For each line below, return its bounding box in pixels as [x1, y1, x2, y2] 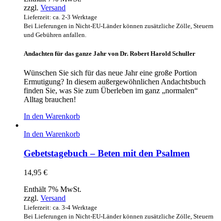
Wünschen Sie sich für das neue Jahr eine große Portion [24, 69, 197, 77]
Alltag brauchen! [24, 95, 76, 104]
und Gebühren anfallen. [24, 31, 86, 38]
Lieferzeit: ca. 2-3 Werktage [24, 13, 97, 21]
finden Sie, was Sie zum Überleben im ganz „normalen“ [24, 86, 198, 95]
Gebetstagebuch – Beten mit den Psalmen [24, 148, 190, 159]
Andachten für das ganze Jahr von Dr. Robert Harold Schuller [24, 50, 195, 58]
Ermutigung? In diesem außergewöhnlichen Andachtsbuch [24, 77, 206, 86]
